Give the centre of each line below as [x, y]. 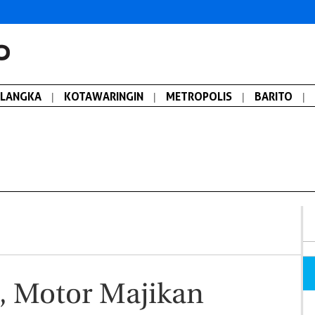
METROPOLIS [199, 96]
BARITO [274, 96]
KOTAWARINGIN [104, 96]
